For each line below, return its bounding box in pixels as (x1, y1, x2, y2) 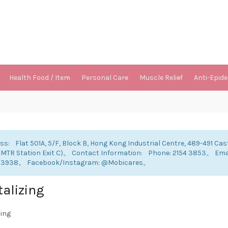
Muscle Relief (139, 73, 183, 82)
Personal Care (81, 73, 128, 82)
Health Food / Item (9, 73, 70, 82)
